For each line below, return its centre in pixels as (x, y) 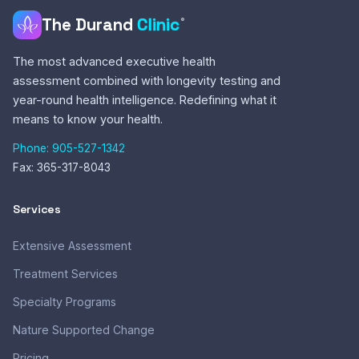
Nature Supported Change (84, 330)
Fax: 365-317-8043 (62, 167)
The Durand (89, 25)
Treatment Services (65, 274)
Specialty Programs (65, 302)
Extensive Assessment (72, 246)
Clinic (158, 25)
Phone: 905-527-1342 (69, 148)
